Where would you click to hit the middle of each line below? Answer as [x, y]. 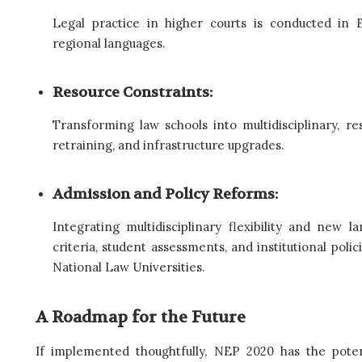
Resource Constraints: [133, 93]
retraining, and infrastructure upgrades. [168, 145]
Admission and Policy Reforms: [165, 195]
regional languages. [109, 44]
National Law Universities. [129, 267]
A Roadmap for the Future [141, 318]
